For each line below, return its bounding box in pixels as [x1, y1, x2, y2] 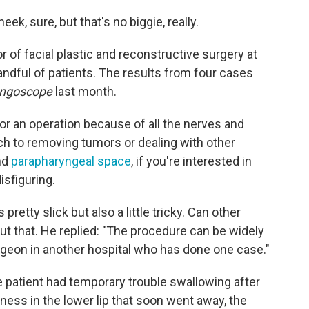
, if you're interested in [131, 153, 252, 168]
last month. [52, 83, 117, 99]
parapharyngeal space [11, 153, 131, 168]
